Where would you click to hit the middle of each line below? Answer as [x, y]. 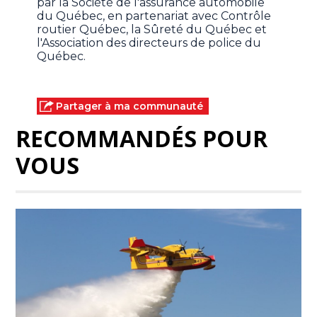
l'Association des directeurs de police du [149, 43]
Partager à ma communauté [130, 106]
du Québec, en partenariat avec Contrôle [154, 16]
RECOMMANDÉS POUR [142, 139]
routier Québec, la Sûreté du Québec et [152, 30]
